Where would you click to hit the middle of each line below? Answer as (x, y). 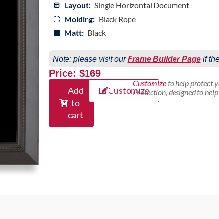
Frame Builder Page (164, 59)
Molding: (79, 19)
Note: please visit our (90, 59)
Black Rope (117, 19)
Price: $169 (75, 73)
